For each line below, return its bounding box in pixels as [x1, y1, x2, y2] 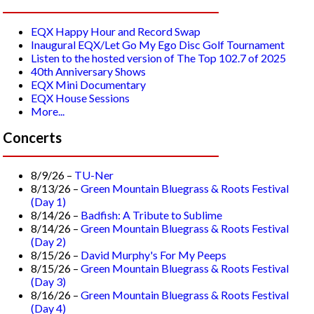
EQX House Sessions [31, 91, 130, 105]
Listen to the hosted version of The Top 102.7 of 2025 [31, 51, 287, 65]
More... [31, 104, 65, 118]
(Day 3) [31, 274, 67, 288]
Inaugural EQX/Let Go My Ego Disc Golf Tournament [31, 38, 285, 52]
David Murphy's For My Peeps [81, 247, 227, 261]
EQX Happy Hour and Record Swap [31, 25, 201, 39]
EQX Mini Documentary [31, 78, 146, 92]
